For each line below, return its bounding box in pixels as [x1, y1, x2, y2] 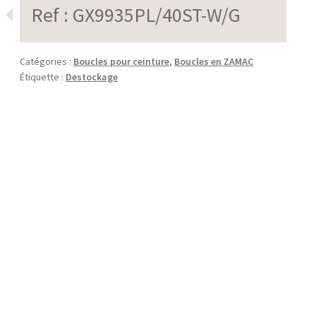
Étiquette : [20, 70, 66, 83]
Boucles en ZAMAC [174, 54, 254, 68]
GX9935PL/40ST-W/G [73, 1, 241, 28]
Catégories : [20, 54, 74, 68]
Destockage [66, 70, 119, 83]
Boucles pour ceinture [73, 54, 170, 68]
